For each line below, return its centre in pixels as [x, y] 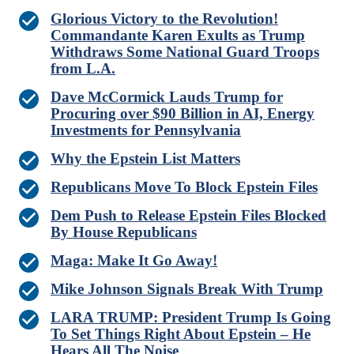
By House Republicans [124, 232]
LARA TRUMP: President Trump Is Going [191, 318]
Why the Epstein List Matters [145, 159]
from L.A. [83, 69]
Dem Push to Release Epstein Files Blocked [188, 216]
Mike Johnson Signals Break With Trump [187, 289]
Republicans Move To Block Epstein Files [184, 187]
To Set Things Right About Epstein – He [181, 334]
